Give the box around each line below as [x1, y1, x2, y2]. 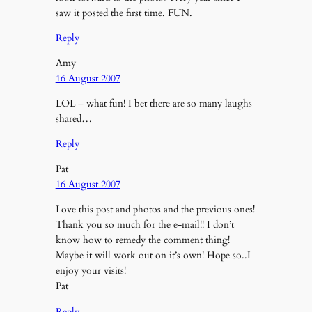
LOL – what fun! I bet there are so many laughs [55, 97, 252, 111]
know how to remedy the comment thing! [55, 233, 230, 247]
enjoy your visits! [55, 264, 126, 278]
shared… [55, 112, 92, 126]
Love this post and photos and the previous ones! [55, 203, 255, 217]
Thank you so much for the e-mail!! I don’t [55, 218, 234, 232]
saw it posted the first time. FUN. [55, 6, 192, 19]
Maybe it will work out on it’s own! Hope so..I [55, 249, 251, 263]
